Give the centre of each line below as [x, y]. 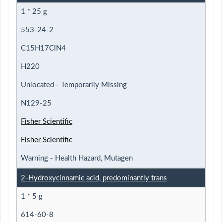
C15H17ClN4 [43, 48]
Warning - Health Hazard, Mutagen [77, 158]
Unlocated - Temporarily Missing [74, 85]
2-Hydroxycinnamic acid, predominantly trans [94, 178]
